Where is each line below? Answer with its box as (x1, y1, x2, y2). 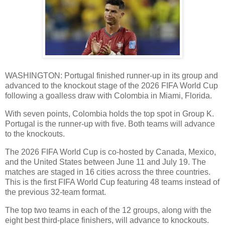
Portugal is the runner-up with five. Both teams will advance (5, 120, 215, 129)
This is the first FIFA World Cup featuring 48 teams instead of (5, 178, 219, 187)
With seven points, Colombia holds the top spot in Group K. (5, 109, 214, 119)
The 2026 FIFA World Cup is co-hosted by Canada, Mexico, (5, 148, 216, 157)
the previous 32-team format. (5, 188, 106, 197)
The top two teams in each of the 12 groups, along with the (5, 205, 211, 214)
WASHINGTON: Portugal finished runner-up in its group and (5, 71, 218, 80)
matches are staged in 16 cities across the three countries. (5, 168, 210, 177)
